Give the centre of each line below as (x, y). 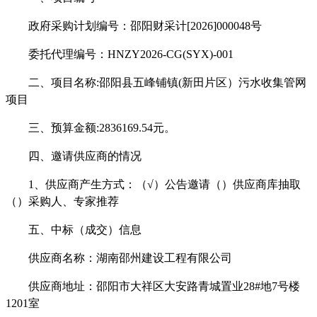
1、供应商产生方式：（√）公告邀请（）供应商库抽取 (165, 184)
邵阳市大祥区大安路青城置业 (170, 286)
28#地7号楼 (272, 286)
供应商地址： (62, 286)
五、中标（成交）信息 (85, 229)
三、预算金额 (62, 127)
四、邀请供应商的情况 (85, 156)
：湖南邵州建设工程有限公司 (158, 258)
